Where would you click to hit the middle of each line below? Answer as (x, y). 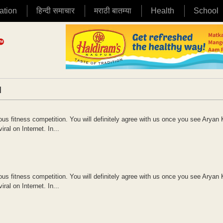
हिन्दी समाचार (56, 11)
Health (163, 11)
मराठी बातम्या (113, 11)
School (206, 11)
